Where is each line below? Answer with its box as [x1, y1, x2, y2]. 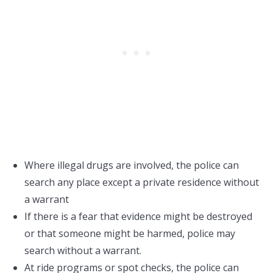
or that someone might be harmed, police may [24, 227, 235, 240]
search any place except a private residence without [24, 175, 259, 189]
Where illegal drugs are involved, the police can [24, 158, 239, 172]
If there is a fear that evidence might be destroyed [24, 210, 252, 223]
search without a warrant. [24, 244, 141, 257]
